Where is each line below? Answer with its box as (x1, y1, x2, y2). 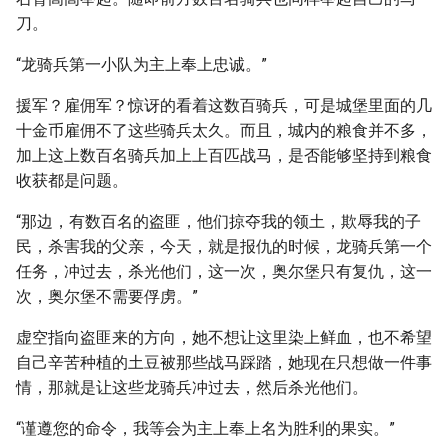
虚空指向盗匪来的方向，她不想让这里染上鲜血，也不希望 (16, 328, 432, 347)
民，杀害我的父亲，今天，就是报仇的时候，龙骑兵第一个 (16, 237, 432, 256)
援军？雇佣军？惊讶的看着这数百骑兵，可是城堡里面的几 (16, 96, 432, 115)
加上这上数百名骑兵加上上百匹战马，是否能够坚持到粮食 (16, 146, 432, 165)
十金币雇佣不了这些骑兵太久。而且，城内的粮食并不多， (16, 121, 432, 140)
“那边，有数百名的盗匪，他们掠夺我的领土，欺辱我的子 (16, 212, 421, 231)
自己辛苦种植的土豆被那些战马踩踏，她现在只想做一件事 (16, 353, 432, 372)
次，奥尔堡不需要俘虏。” (16, 287, 198, 306)
